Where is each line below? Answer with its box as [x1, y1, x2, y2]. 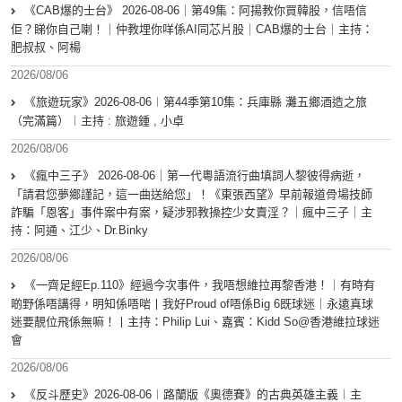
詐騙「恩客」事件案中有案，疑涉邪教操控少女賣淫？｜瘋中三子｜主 [11, 205, 372, 220]
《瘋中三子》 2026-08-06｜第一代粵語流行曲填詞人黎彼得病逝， [24, 169, 365, 183]
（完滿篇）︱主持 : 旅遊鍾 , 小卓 [11, 114, 184, 128]
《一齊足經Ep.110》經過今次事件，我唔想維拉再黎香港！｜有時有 [24, 278, 375, 293]
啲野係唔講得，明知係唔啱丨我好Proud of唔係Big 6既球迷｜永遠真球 [11, 297, 373, 311]
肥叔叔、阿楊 [11, 40, 81, 55]
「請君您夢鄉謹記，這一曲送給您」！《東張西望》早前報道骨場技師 [11, 188, 372, 202]
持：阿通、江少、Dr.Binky [11, 223, 148, 238]
